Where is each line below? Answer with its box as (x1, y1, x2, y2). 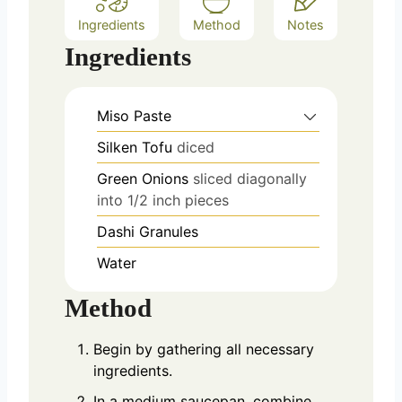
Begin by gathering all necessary (93, 339, 314, 358)
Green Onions (97, 169, 188, 188)
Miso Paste (97, 106, 171, 125)
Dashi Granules (97, 222, 198, 240)
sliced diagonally (193, 169, 307, 188)
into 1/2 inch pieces (97, 190, 229, 209)
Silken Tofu (97, 137, 172, 156)
